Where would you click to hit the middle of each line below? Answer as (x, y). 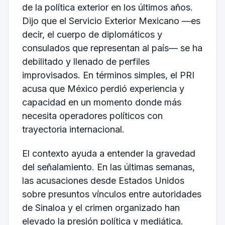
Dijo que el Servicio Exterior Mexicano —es (111, 21)
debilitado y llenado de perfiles (86, 61)
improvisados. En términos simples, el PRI (108, 75)
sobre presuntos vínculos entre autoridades (111, 194)
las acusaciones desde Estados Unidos (103, 180)
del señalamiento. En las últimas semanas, (108, 167)
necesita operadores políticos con (92, 116)
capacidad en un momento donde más (101, 102)
